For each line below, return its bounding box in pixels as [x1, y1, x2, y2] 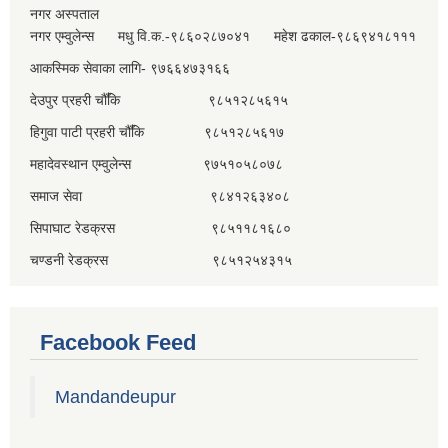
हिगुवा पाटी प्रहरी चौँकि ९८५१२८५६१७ [30, 124, 284, 140]
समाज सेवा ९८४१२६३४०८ [30, 188, 290, 204]
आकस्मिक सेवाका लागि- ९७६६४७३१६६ [30, 60, 230, 76]
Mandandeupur [55, 387, 176, 407]
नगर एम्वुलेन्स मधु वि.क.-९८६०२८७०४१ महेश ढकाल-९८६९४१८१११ [30, 28, 416, 44]
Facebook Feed [40, 330, 196, 355]
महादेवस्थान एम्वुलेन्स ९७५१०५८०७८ [30, 156, 283, 172]
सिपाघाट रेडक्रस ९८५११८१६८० [30, 220, 291, 236]
